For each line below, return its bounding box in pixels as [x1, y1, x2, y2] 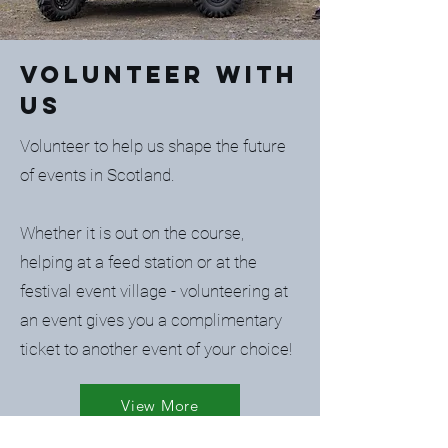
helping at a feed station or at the [20, 252, 257, 272]
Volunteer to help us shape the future [20, 136, 286, 156]
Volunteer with [20, 59, 298, 89]
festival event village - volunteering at [20, 281, 288, 301]
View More [121, 395, 199, 415]
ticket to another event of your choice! [20, 339, 292, 359]
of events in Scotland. [20, 165, 179, 185]
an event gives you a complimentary [20, 310, 282, 330]
